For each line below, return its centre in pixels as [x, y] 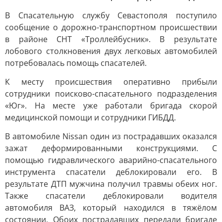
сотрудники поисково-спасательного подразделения [111, 93]
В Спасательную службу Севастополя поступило [111, 15]
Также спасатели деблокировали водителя [111, 195]
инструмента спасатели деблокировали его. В [111, 172]
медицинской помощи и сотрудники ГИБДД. [90, 117]
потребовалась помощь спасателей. [76, 63]
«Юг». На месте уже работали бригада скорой [111, 105]
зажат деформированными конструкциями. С [111, 148]
